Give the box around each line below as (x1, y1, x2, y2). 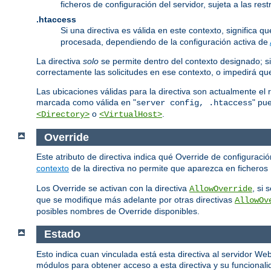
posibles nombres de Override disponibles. (36, 206, 200, 217)
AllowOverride (189, 184, 252, 194)
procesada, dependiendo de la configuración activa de (60, 36, 270, 47)
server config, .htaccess (136, 97, 252, 108)
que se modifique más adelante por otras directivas (36, 195, 235, 205)
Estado (44, 228, 80, 241)
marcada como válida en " (36, 97, 136, 107)
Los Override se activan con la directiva (36, 183, 189, 194)
